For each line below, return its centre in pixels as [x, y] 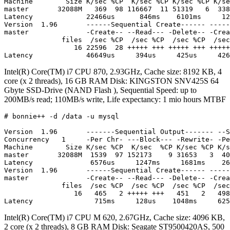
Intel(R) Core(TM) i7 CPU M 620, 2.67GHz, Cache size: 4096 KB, [114, 217]
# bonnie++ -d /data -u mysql [62, 116]
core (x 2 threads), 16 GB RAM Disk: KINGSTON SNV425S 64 [111, 81]
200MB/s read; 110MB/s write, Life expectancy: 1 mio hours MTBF [115, 99]
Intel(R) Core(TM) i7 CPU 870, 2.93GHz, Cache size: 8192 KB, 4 [113, 71]
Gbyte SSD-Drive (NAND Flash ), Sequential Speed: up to [100, 90]
